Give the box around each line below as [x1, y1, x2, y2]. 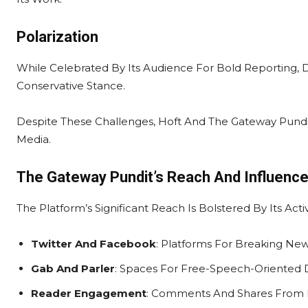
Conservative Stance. [16, 79, 125, 92]
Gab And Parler [31, 262, 115, 275]
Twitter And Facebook [31, 237, 156, 250]
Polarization [16, 28, 98, 45]
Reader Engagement [31, 287, 146, 300]
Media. [16, 133, 51, 146]
